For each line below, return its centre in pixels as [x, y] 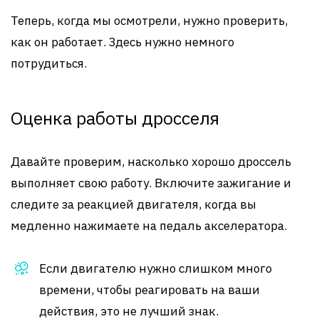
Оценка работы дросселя [115, 118]
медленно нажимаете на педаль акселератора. [149, 226]
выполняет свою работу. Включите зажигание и [151, 183]
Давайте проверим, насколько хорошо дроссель [151, 162]
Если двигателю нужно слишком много [156, 268]
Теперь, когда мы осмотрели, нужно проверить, [149, 21]
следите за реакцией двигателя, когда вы [134, 204]
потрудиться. [49, 63]
